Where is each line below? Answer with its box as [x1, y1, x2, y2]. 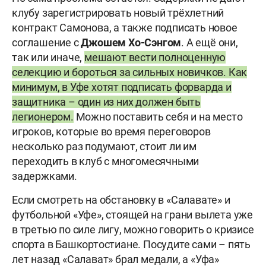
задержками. [12, 169, 77, 182]
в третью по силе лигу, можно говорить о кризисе [12, 223, 254, 236]
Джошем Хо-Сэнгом [81, 36, 182, 49]
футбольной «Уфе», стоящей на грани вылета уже [12, 208, 253, 221]
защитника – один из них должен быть [12, 95, 201, 108]
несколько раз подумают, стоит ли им [12, 140, 197, 153]
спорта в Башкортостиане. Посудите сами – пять [12, 237, 251, 251]
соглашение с [12, 36, 81, 49]
